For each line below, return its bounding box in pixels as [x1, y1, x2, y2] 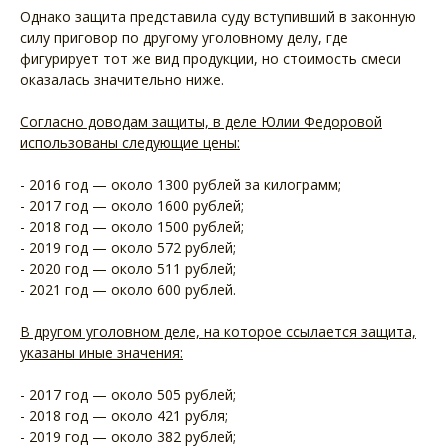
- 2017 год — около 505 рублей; [20, 384, 236, 404]
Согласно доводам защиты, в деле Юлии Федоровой [20, 111, 382, 131]
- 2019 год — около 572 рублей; [20, 237, 236, 257]
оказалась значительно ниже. [20, 69, 224, 89]
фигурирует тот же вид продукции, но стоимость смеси [20, 48, 401, 68]
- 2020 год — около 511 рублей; [20, 258, 236, 278]
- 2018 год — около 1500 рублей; [20, 216, 244, 236]
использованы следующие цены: [20, 132, 240, 152]
